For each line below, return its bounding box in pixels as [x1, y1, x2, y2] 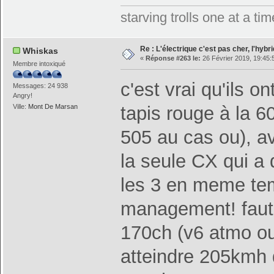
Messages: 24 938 [13, 81, 68, 89]
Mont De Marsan [28, 103, 78, 111]
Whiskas [22, 45, 58, 56]
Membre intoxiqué [13, 59, 66, 67]
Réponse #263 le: [145, 54, 201, 62]
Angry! [13, 91, 33, 99]
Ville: [13, 103, 29, 111]
